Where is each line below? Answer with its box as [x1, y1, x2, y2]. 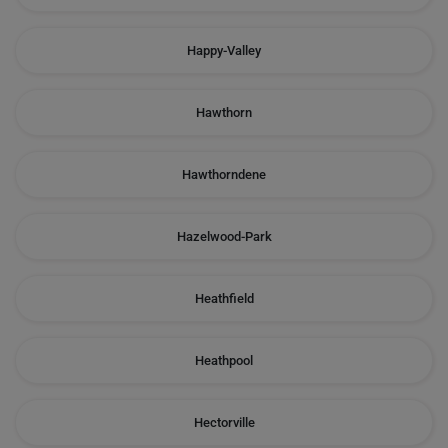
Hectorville [193, 415, 255, 430]
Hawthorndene [182, 167, 266, 182]
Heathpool [195, 353, 253, 368]
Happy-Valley [187, 43, 261, 58]
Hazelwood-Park [176, 229, 272, 244]
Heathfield [194, 291, 254, 306]
